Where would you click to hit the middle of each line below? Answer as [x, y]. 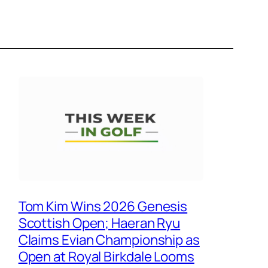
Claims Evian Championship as [109, 239]
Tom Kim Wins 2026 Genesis [103, 206]
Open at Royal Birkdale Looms [106, 256]
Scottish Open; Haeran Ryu [99, 223]
